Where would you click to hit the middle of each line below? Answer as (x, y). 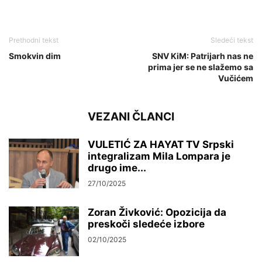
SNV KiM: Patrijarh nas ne (203, 56)
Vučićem (236, 78)
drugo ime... (117, 168)
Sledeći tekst (232, 40)
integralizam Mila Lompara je (159, 156)
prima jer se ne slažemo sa (201, 67)
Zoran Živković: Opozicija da (157, 212)
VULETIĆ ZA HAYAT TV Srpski (161, 144)
